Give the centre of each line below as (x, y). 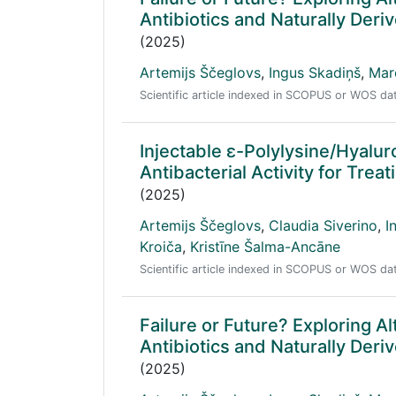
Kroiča (161, 247)
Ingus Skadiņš (315, 72)
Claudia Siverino (323, 225)
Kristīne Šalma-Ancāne (265, 247)
